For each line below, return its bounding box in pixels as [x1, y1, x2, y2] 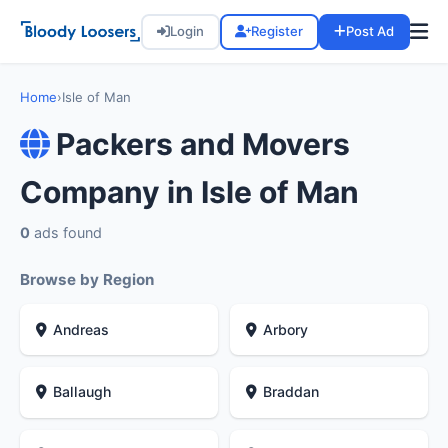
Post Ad [346, 23, 395, 40]
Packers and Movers [56, 126, 351, 163]
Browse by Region [20, 270, 154, 290]
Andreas [53, 320, 110, 338]
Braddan [263, 383, 320, 401]
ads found [30, 224, 102, 242]
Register [251, 23, 304, 40]
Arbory [263, 320, 309, 338]
